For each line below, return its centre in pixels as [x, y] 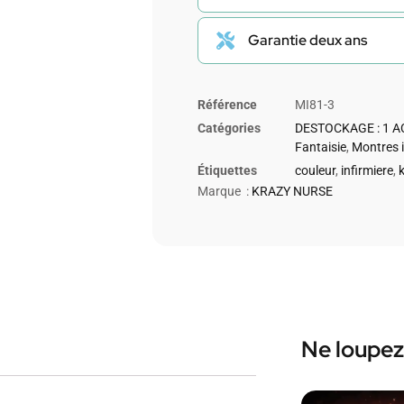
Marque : [225, 192]
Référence [227, 104]
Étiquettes [227, 170]
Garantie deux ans [308, 41]
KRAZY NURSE [292, 192]
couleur [315, 170]
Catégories [229, 128]
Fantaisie [321, 147]
